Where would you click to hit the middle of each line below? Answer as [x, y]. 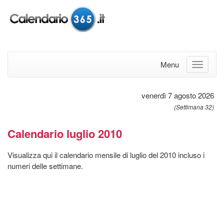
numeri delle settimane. [45, 165]
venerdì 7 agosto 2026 [178, 95]
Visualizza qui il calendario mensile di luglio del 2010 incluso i [106, 154]
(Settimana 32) [194, 106]
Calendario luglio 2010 [65, 133]
